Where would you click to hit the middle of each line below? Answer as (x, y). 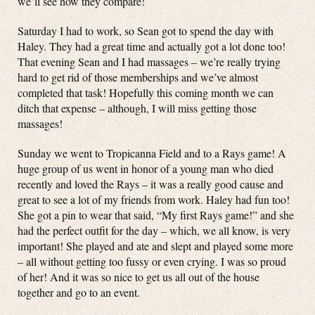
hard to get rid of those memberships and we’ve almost (138, 77)
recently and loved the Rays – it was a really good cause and (150, 184)
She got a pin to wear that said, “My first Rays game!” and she (156, 215)
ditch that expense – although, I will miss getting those (137, 108)
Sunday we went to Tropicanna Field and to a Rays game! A (152, 153)
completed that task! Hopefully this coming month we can (146, 92)
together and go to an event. (79, 292)
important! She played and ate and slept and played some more (155, 246)
